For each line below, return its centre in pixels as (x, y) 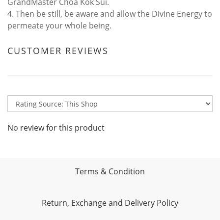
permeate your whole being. (59, 26)
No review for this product (56, 128)
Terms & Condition (110, 171)
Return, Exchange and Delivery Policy (110, 203)
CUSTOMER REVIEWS (58, 51)
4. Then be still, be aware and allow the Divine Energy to (110, 14)
